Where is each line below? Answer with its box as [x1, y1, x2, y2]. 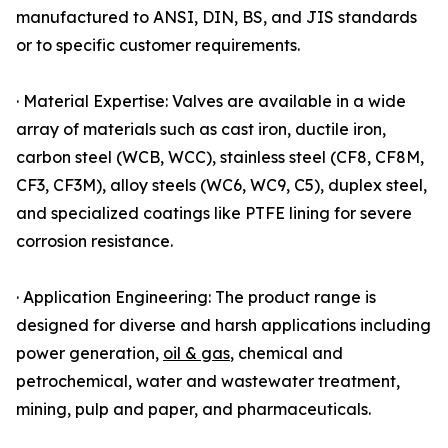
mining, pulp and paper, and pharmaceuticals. [16, 399, 371, 420]
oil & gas [163, 343, 230, 364]
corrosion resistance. [16, 231, 173, 252]
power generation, [16, 343, 163, 364]
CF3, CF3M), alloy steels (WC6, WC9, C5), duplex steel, [16, 175, 427, 196]
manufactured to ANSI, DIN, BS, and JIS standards [16, 7, 417, 28]
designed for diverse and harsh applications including [16, 315, 431, 336]
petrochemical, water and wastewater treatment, [16, 371, 400, 392]
